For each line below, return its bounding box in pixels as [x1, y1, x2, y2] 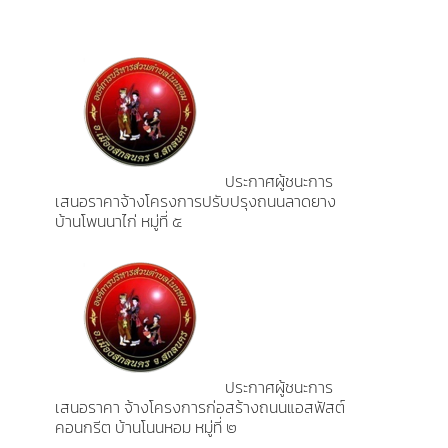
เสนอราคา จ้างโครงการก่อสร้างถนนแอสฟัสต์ [55, 394, 345, 419]
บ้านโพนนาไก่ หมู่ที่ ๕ [55, 209, 182, 234]
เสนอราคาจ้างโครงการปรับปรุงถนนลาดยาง [55, 189, 336, 214]
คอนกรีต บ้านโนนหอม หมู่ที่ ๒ [55, 414, 237, 439]
